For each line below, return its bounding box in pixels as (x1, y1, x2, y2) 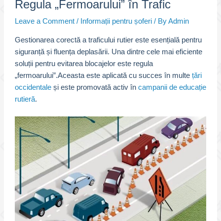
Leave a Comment (14, 17, 74, 26)
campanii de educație (138, 83, 206, 91)
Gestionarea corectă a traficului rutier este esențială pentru (14, 36, 202, 44)
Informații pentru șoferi (80, 17, 152, 26)
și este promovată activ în (51, 83, 138, 91)
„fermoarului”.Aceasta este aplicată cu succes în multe (14, 71, 192, 79)
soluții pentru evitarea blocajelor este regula (14, 59, 153, 68)
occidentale (14, 83, 51, 91)
